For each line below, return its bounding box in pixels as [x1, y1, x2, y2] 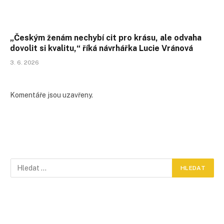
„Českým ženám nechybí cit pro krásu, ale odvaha [10, 33, 201, 43]
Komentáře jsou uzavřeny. [10, 91, 93, 99]
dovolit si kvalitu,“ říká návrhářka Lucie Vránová [10, 43, 193, 53]
